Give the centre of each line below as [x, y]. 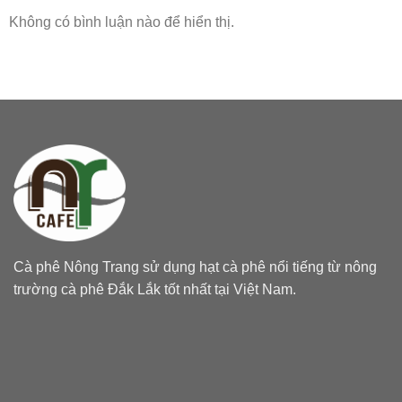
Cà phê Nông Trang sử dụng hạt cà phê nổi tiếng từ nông [195, 267]
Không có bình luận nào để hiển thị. [121, 22]
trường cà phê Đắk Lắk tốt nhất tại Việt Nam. [155, 290]
